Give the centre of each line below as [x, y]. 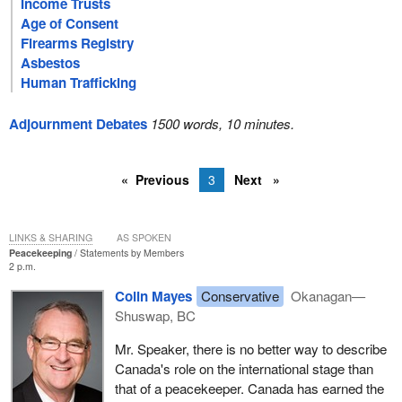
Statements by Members [131, 252]
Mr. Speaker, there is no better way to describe [250, 349]
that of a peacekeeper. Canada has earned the [249, 389]
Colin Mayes [153, 297]
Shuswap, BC [155, 316]
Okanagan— [327, 296]
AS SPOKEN [144, 237]
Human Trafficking [79, 82]
